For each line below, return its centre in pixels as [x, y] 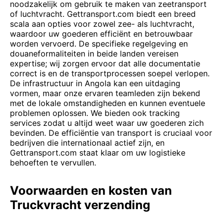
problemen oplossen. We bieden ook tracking [95, 113]
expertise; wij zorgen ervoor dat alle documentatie [105, 63]
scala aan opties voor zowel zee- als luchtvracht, [102, 24]
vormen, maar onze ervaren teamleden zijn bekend [105, 93]
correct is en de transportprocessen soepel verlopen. [110, 73]
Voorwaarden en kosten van [91, 191]
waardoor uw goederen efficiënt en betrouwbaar [101, 34]
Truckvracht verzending [80, 205]
